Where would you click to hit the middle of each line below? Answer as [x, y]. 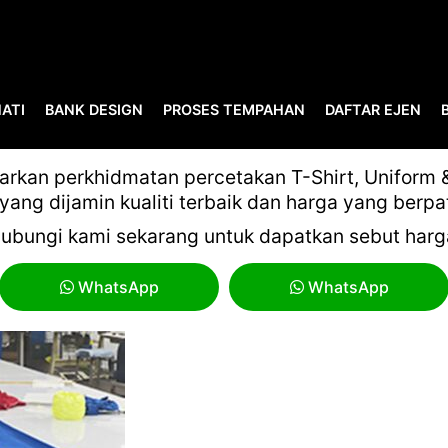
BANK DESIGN [94, 109]
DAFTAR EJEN [373, 109]
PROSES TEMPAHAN [234, 109]
